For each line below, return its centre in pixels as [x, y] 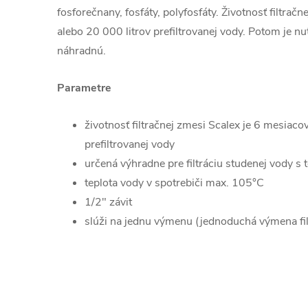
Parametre [84, 88]
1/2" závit [108, 202]
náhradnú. [81, 51]
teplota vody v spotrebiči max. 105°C [174, 183]
